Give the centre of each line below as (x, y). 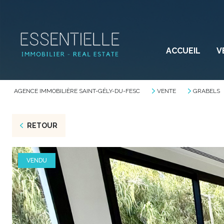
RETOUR (42, 125)
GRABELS (206, 91)
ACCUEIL (183, 51)
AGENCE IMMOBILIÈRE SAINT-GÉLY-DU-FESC (77, 91)
